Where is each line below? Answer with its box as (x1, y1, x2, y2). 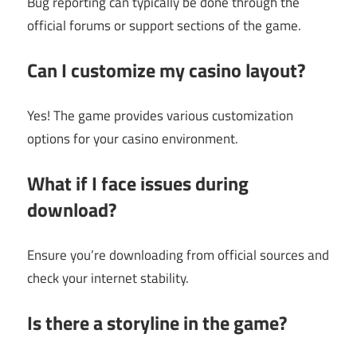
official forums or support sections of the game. (27, 14, 301, 36)
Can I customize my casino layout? (27, 56, 305, 85)
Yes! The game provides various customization (27, 104, 293, 126)
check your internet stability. (27, 267, 189, 288)
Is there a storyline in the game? (27, 308, 287, 338)
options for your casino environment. (27, 127, 238, 149)
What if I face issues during (27, 169, 249, 198)
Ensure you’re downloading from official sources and (27, 244, 329, 265)
